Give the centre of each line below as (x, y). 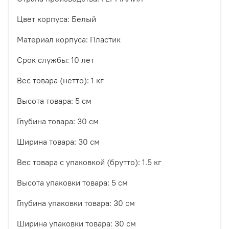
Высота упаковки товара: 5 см (72, 183)
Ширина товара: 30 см (58, 142)
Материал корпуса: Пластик (69, 40)
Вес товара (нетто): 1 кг (60, 81)
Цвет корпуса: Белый (56, 19)
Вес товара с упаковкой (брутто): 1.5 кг (89, 162)
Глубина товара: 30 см (58, 121)
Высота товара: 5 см (54, 101)
